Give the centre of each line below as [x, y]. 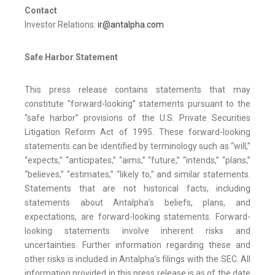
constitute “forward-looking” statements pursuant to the [137, 104]
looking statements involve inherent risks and [137, 231]
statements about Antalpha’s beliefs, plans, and [137, 203]
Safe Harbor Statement [71, 57]
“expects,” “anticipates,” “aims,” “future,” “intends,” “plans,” [137, 161]
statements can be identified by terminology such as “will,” [137, 146]
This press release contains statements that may [137, 90]
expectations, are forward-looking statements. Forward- [137, 217]
